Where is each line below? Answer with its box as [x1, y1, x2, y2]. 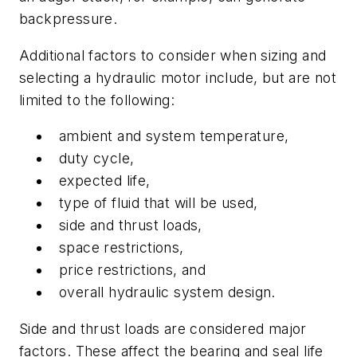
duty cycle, [59, 150, 135, 167]
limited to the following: [19, 91, 175, 108]
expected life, [59, 172, 151, 190]
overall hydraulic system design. [59, 284, 276, 301]
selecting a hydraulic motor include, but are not [19, 69, 337, 86]
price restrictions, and [59, 261, 206, 279]
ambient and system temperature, [59, 127, 289, 145]
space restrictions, [59, 239, 184, 257]
